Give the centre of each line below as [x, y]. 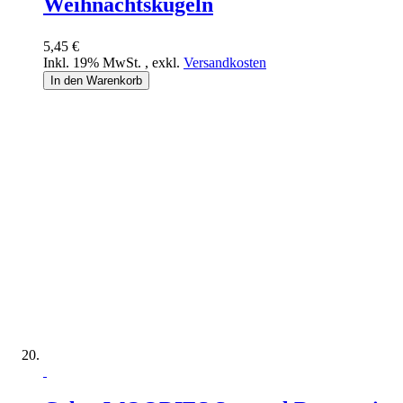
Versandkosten [225, 63]
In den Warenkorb [96, 81]
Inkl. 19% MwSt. [94, 63]
